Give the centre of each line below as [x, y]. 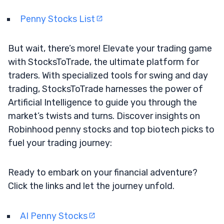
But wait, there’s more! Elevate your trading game [110, 48]
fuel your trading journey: [60, 143]
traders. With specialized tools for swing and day [108, 75]
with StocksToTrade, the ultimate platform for [103, 62]
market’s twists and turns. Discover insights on [104, 116]
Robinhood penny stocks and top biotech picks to [111, 129]
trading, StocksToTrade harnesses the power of [105, 89]
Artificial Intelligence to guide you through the [102, 102]
